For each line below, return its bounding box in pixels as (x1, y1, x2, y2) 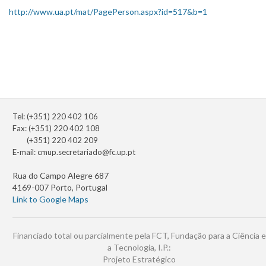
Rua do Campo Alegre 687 (12, 170, 109, 181)
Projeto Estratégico (103, 254, 176, 265)
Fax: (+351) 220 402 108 (12, 123, 100, 134)
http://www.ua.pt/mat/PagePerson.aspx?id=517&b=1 (9, 7, 207, 17)
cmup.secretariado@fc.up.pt (37, 147, 135, 157)
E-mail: (12, 147, 37, 157)
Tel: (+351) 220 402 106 (12, 112, 98, 122)
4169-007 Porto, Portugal (12, 182, 107, 193)
